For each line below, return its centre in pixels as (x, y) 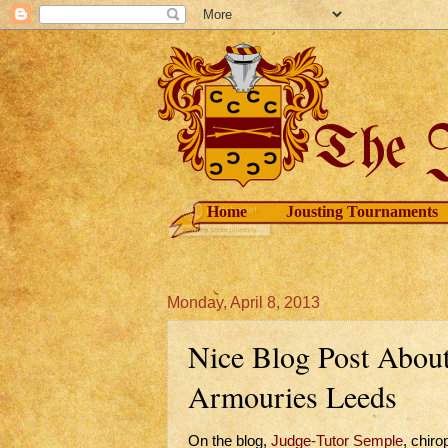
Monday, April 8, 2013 (243, 302)
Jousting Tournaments (362, 211)
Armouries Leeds (292, 396)
